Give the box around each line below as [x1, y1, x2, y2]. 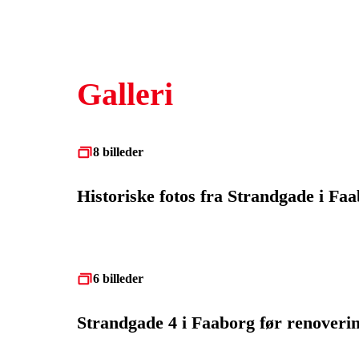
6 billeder [93, 272, 143, 285]
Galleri [77, 76, 173, 112]
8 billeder [93, 145, 143, 159]
